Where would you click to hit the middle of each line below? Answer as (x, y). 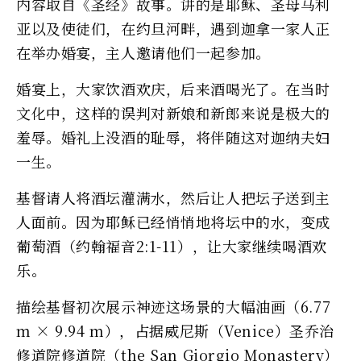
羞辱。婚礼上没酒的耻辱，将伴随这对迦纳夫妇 (173, 137)
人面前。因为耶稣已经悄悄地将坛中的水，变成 (173, 221)
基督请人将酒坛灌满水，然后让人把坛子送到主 (173, 197)
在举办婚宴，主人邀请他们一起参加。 (143, 52)
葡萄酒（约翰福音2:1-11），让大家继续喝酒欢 (172, 245)
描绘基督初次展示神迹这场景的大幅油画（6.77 (174, 306)
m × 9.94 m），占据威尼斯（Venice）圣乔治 (175, 330)
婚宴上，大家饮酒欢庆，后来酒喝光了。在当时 (173, 88)
